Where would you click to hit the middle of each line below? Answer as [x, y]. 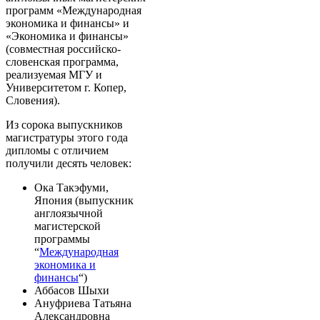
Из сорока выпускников [64, 124]
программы [62, 239]
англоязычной [69, 213]
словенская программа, [62, 61]
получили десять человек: [69, 163]
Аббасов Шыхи [72, 290]
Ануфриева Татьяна [83, 303]
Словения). [33, 100]
